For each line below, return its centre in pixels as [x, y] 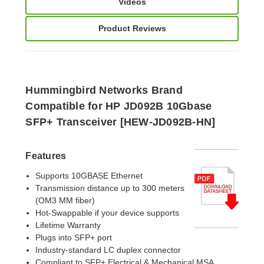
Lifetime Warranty [68, 225]
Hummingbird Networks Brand [104, 90]
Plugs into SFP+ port [73, 237]
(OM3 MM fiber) [65, 200]
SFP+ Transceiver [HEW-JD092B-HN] [121, 122]
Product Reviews [132, 28]
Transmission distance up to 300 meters [110, 188]
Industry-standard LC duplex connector [108, 250]
